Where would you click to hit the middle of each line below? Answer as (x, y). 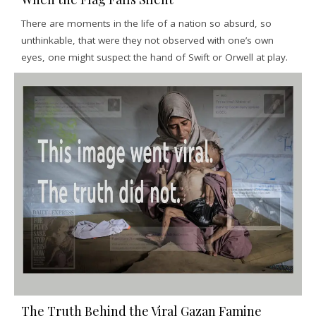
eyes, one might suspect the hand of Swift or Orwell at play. (154, 57)
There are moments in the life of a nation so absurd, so (146, 24)
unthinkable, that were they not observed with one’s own (147, 41)
